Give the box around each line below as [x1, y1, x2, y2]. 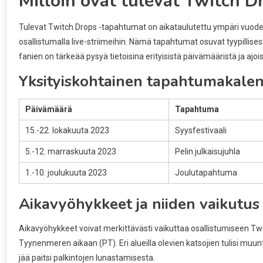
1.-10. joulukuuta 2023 [25, 167, 107, 177]
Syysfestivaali [175, 125, 227, 135]
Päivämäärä [25, 104, 72, 114]
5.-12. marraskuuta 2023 [25, 146, 116, 156]
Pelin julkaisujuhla [175, 146, 240, 156]
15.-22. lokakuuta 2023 [25, 125, 109, 135]
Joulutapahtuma [175, 167, 237, 177]
